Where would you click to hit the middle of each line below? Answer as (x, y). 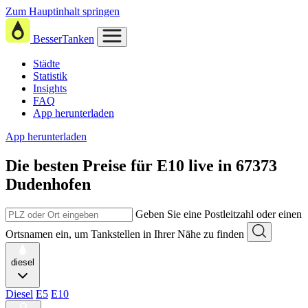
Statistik (50, 76)
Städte (46, 64)
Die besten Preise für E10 (95, 165)
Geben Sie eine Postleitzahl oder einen (219, 214)
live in (212, 165)
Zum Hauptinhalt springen (63, 11)
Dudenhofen (48, 184)
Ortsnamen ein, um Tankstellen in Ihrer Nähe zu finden (125, 234)
